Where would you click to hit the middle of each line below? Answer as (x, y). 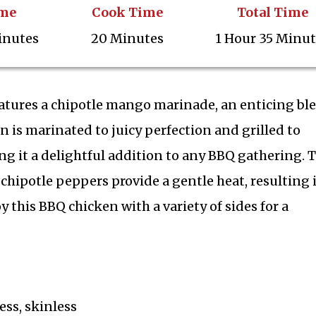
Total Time (272, 12)
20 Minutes (128, 38)
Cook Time (128, 12)
